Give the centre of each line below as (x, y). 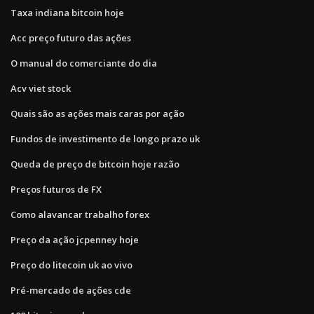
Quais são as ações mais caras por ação (97, 113)
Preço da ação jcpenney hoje (75, 239)
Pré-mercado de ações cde (71, 290)
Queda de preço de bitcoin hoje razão (95, 164)
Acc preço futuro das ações (71, 37)
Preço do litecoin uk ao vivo (71, 265)
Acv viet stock (41, 88)
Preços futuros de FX (56, 189)
